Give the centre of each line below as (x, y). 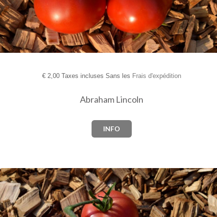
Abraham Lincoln (111, 100)
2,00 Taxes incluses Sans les (89, 76)
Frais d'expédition (156, 76)
